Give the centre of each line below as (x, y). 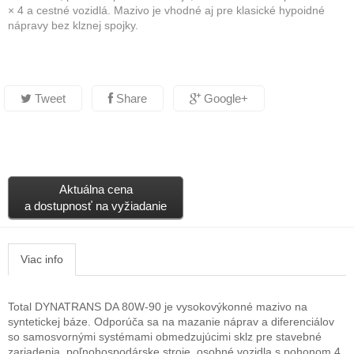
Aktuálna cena (96, 189)
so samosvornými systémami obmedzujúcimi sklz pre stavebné (165, 337)
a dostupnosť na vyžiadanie (96, 206)
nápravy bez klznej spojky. (73, 25)
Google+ (224, 98)
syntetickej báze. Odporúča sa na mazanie (116, 322)
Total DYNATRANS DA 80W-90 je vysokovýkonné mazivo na (158, 307)
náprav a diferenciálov (279, 322)
